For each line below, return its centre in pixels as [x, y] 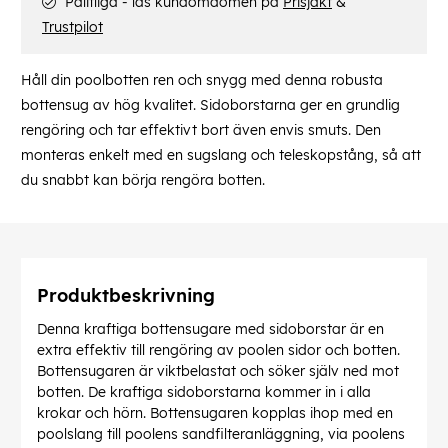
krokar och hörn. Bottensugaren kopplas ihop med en [215, 413]
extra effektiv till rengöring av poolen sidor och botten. [218, 350]
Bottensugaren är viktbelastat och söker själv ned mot [218, 371]
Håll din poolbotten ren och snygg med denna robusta [202, 80]
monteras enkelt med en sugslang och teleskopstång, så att [221, 155]
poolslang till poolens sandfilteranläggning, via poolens [221, 434]
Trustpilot [72, 27]
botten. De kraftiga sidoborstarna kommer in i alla [204, 392]
